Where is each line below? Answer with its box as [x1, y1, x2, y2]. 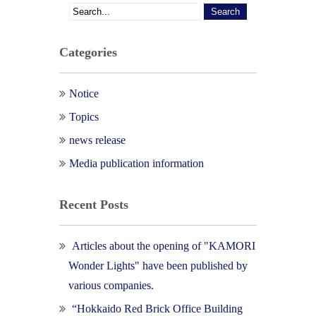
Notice [69, 87, 99, 99]
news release [69, 133, 126, 146]
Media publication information [69, 157, 204, 169]
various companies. [68, 279, 154, 291]
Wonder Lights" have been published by [68, 259, 248, 272]
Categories [59, 44, 117, 59]
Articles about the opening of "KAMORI [72, 239, 255, 252]
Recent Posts [59, 197, 128, 212]
